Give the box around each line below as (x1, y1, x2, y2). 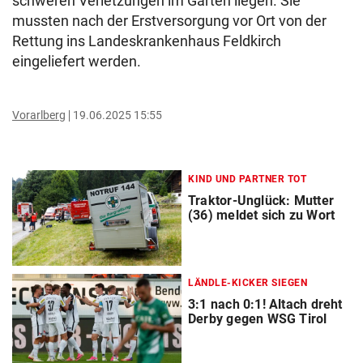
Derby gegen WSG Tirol (188, 311, 327, 327)
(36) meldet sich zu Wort (188, 207, 335, 224)
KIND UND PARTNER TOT (188, 173, 306, 186)
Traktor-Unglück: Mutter (188, 193, 334, 209)
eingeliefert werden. (12, 53, 141, 70)
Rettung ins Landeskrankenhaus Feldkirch (12, 32, 281, 50)
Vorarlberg (12, 109, 66, 122)
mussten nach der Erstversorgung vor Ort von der (12, 12, 327, 30)
